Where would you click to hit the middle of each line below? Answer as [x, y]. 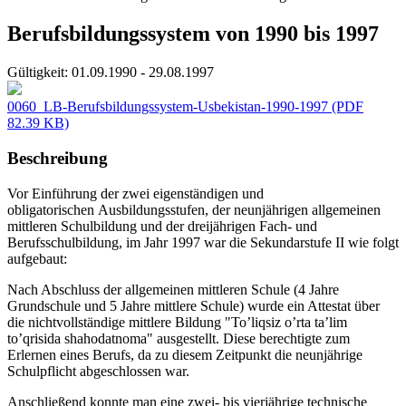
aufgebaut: [39, 258]
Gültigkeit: [38, 72]
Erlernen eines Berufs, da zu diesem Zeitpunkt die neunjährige [185, 354]
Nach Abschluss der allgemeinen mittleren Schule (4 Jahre [173, 289]
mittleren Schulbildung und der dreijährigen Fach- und [162, 226]
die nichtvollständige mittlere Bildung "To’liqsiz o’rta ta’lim [177, 322]
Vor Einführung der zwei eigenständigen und [135, 193]
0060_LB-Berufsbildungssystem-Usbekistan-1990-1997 [168, 107]
